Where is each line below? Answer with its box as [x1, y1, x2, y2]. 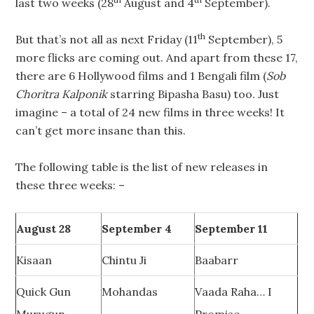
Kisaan [16, 253, 53, 267]
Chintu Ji [102, 253, 147, 267]
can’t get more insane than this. [15, 123, 186, 137]
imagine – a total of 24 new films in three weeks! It [15, 105, 285, 119]
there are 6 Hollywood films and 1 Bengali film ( [15, 69, 267, 83]
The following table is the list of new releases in [15, 160, 268, 174]
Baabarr [195, 253, 239, 267]
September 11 [195, 221, 268, 235]
